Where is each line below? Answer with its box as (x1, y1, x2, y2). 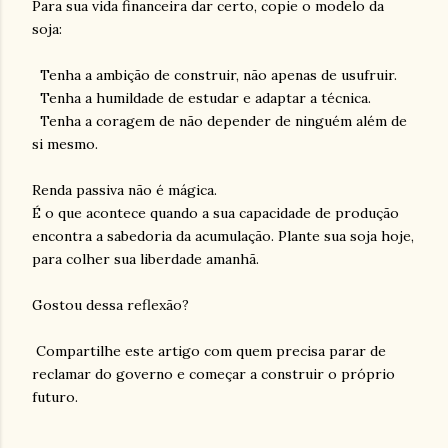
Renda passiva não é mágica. (32, 180, 221, 199)
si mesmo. (32, 134, 98, 153)
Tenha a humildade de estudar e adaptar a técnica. (32, 88, 371, 107)
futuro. (32, 387, 82, 406)
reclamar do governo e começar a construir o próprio (32, 364, 395, 383)
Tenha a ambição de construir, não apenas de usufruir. (32, 65, 397, 84)
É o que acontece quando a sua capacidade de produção (32, 203, 399, 222)
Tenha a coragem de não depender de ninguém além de (32, 111, 407, 130)
